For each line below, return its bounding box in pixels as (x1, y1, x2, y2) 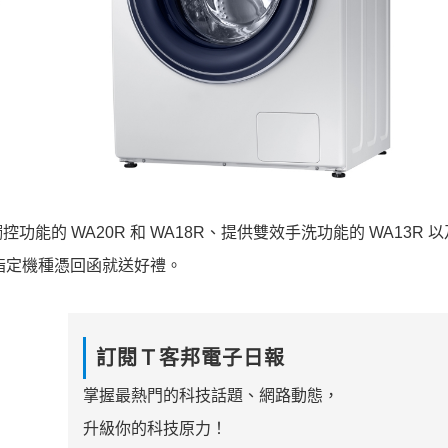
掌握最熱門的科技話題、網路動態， (82, 387, 339, 405)
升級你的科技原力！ (82, 420, 227, 438)
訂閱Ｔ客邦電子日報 (95, 347, 285, 370)
